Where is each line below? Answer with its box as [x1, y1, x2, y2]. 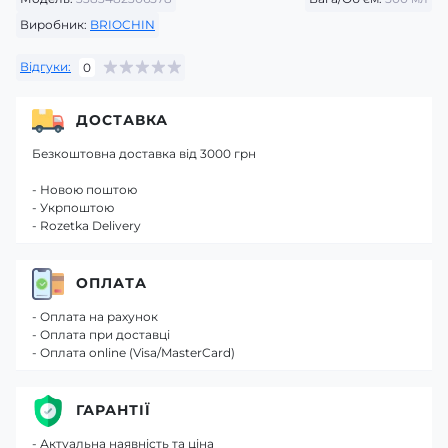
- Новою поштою [32, 181, 137, 197]
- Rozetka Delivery [32, 217, 141, 233]
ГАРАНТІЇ [76, 401, 151, 419]
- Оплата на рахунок [32, 308, 158, 324]
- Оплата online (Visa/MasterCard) [32, 344, 235, 360]
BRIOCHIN [90, 16, 155, 32]
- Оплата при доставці [32, 326, 170, 342]
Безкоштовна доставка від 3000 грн [32, 145, 256, 161]
